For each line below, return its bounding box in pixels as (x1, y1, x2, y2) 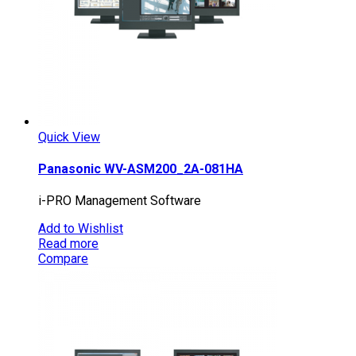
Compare (38, 251, 88, 267)
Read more (38, 236, 99, 252)
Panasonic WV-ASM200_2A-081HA (38, 161, 243, 177)
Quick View (38, 129, 100, 145)
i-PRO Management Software (38, 193, 201, 209)
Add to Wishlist (38, 221, 123, 237)
